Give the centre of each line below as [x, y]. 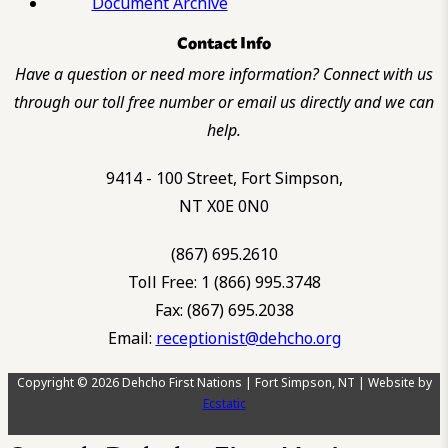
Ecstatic [224, 403]
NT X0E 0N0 [224, 206]
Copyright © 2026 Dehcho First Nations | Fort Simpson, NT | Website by [224, 382]
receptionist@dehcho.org [248, 338]
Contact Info [224, 41]
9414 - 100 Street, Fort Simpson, [224, 178]
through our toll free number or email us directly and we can [224, 102]
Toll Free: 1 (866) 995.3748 [224, 282]
